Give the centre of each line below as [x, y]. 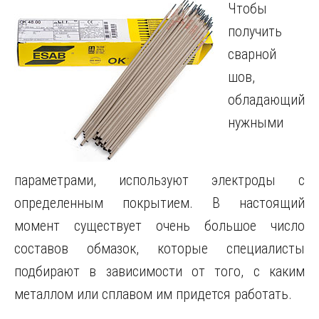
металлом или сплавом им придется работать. [153, 294]
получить [255, 32]
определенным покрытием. [113, 203]
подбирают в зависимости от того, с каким [159, 272]
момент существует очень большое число [159, 226]
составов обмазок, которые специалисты [159, 249]
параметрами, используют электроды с [159, 181]
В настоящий [258, 203]
